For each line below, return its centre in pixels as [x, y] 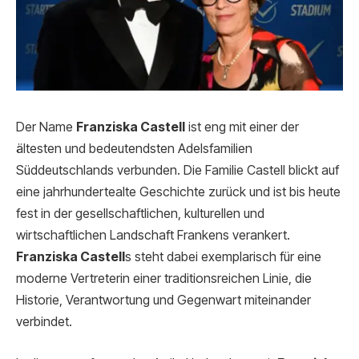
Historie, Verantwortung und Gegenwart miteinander [163, 301]
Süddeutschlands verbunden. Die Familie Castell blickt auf [177, 171]
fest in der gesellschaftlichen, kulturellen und [140, 214]
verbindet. [44, 322]
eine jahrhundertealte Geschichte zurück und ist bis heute [178, 192]
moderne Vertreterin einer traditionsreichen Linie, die [164, 279]
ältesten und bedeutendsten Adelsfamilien [134, 149]
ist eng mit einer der [242, 127]
